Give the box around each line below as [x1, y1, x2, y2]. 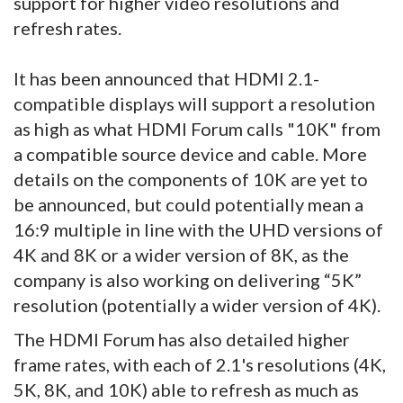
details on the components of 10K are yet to [13, 168, 368, 191]
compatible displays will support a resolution [13, 93, 375, 115]
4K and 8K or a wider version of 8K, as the [13, 244, 349, 266]
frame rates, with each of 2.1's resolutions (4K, [13, 354, 386, 376]
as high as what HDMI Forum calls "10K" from [13, 118, 381, 140]
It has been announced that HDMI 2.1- [13, 67, 319, 90]
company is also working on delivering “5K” [13, 269, 362, 291]
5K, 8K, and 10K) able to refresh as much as [13, 379, 359, 401]
